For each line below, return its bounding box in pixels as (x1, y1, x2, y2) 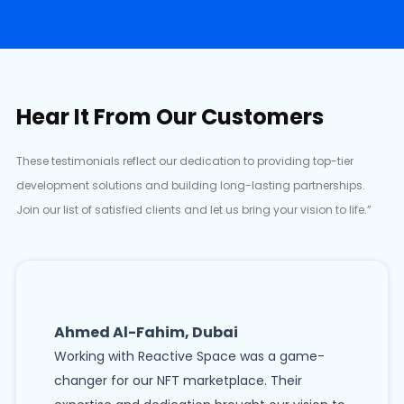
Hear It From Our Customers (16, 102, 324, 133)
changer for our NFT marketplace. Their (54, 372, 302, 390)
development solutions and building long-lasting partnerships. (16, 178, 365, 194)
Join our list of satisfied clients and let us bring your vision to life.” (16, 202, 372, 218)
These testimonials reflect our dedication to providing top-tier (16, 153, 353, 170)
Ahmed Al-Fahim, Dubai (54, 322, 238, 344)
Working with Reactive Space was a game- (54, 347, 325, 366)
